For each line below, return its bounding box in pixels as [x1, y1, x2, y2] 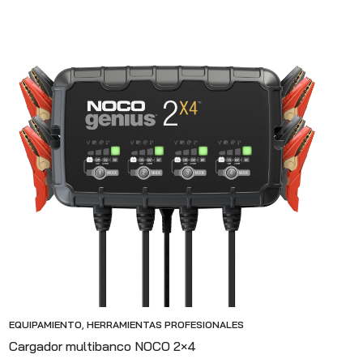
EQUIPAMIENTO [9, 318, 82, 331]
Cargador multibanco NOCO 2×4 [9, 337, 196, 354]
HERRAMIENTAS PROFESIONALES [87, 318, 244, 331]
